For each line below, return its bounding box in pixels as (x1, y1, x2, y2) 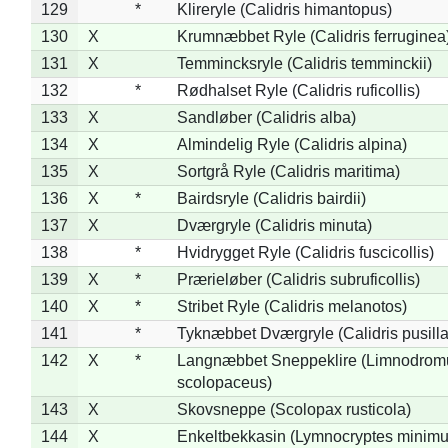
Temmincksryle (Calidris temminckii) (176, 54, 432, 72)
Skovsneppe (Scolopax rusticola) (176, 400, 411, 418)
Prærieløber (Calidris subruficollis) (176, 270, 420, 288)
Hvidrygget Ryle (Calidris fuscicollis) (176, 243, 434, 261)
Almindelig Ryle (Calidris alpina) (176, 135, 407, 153)
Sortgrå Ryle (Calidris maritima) (176, 162, 400, 180)
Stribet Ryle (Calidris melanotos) (176, 297, 407, 315)
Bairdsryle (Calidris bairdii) (176, 189, 366, 207)
